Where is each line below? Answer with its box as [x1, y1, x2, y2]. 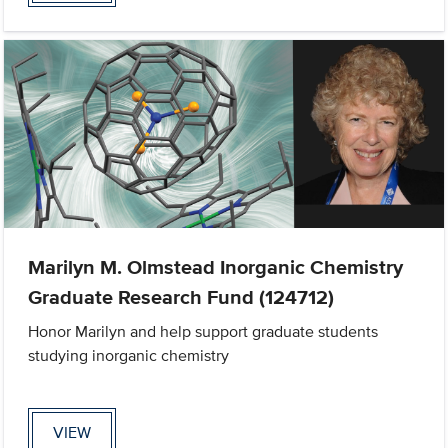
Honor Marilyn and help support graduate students [28, 320, 379, 344]
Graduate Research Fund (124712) [28, 282, 335, 313]
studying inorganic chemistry [28, 344, 230, 368]
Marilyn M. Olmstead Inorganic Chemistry [28, 252, 404, 283]
